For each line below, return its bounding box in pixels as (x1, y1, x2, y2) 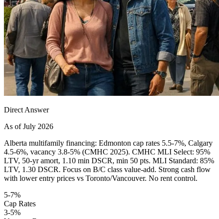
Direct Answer (4, 105, 49, 114)
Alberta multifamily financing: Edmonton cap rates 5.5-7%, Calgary (4, 138, 213, 147)
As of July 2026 (4, 122, 53, 131)
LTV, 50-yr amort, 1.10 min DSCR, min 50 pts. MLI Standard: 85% (4, 156, 214, 165)
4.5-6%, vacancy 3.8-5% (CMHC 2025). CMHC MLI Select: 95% (4, 147, 210, 156)
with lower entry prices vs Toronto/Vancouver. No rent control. (4, 174, 197, 182)
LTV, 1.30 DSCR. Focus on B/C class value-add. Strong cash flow (4, 165, 211, 174)
